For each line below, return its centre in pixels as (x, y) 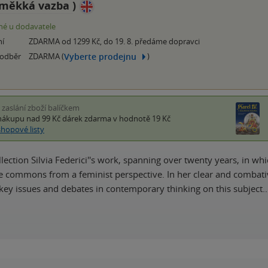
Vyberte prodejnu (100, 56)
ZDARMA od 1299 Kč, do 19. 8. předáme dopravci (114, 42)
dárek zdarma (87, 119)
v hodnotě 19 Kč (141, 119)
